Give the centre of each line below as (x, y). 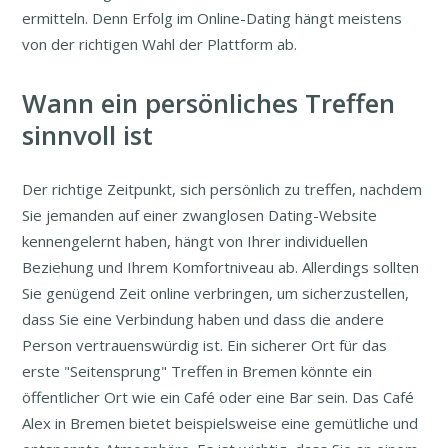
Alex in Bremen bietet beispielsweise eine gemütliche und (220, 423)
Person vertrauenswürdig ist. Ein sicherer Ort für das (205, 345)
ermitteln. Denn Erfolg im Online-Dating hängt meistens (212, 18)
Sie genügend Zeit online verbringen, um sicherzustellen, (216, 293)
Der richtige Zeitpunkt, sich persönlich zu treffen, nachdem (222, 189)
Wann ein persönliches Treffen (209, 103)
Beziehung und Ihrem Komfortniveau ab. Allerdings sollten (221, 267)
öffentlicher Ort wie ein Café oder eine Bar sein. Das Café (218, 397)
